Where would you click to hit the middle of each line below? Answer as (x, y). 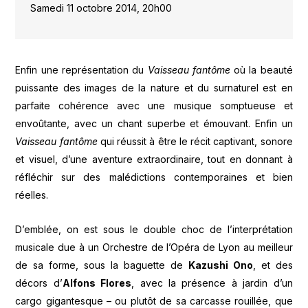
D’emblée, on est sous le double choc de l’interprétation (154, 230)
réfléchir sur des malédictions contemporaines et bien (154, 177)
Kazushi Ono (220, 265)
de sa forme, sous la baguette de (102, 265)
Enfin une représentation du (81, 69)
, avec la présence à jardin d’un (212, 283)
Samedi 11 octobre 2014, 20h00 (101, 8)
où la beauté (261, 69)
